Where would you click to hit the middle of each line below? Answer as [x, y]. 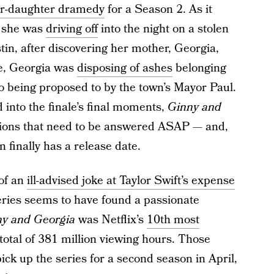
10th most [173, 220]
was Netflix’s [111, 220]
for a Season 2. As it [158, 9]
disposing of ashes [124, 68]
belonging [199, 68]
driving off [72, 29]
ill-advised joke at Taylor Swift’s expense [131, 181]
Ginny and [194, 107]
